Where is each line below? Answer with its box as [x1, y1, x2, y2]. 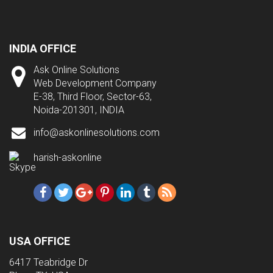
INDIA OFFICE [9, 41, 76, 55]
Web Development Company [34, 77, 157, 89]
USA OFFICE [9, 234, 70, 247]
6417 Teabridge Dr [9, 256, 88, 268]
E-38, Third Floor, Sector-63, [34, 90, 152, 102]
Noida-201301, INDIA [34, 104, 124, 116]
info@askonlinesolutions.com [34, 126, 160, 138]
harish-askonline [34, 151, 102, 163]
